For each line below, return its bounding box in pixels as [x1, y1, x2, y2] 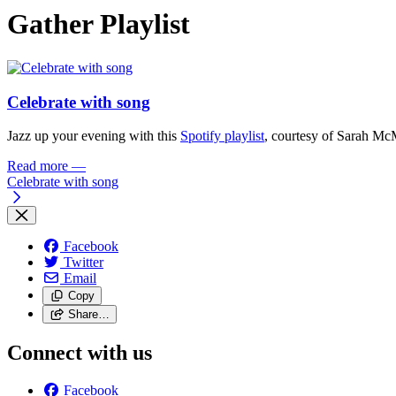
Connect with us [7, 341, 152, 365]
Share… [67, 308, 110, 322]
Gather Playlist [7, 8, 190, 41]
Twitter [64, 255, 103, 270]
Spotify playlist [180, 128, 264, 144]
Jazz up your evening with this [7, 128, 180, 144]
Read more [7, 158, 68, 174]
